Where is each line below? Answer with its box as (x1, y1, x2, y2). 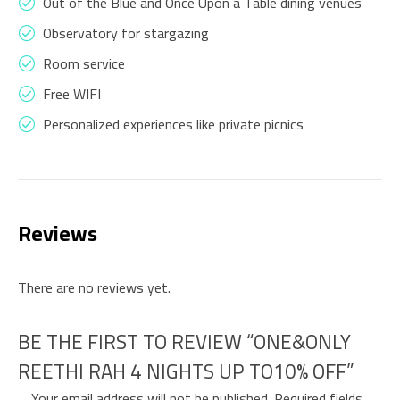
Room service (43, 49, 125, 77)
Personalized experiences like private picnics (43, 110, 304, 137)
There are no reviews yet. (18, 273, 171, 301)
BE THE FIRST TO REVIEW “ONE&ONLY (18, 322, 351, 361)
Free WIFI (43, 79, 101, 107)
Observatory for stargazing (43, 19, 209, 46)
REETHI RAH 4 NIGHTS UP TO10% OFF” (18, 352, 354, 390)
